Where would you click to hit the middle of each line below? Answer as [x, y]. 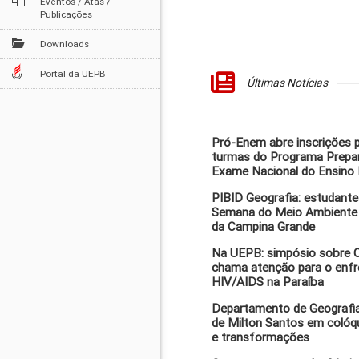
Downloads [65, 44]
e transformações [260, 337]
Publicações [66, 14]
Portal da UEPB [73, 73]
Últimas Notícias [287, 83]
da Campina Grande [263, 227]
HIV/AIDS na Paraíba [268, 282]
